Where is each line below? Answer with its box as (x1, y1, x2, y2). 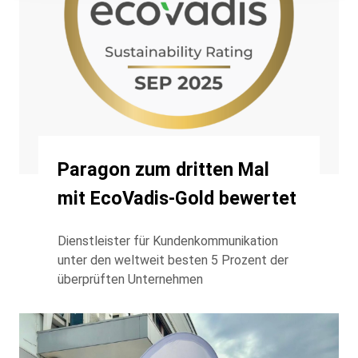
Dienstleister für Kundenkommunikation (58, 233, 278, 249)
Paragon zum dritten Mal (58, 157, 269, 181)
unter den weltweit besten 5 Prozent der (58, 252, 288, 268)
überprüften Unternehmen (58, 271, 203, 287)
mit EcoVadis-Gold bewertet (58, 186, 296, 209)
